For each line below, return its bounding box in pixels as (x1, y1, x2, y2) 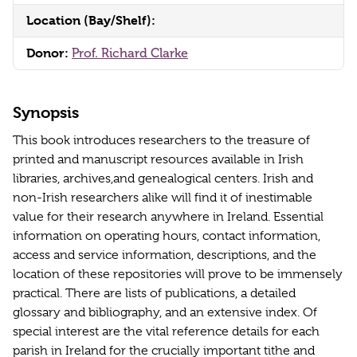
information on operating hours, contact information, (13, 229, 320, 244)
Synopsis (13, 104, 79, 123)
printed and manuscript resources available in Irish (13, 152, 304, 167)
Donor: (26, 45, 72, 61)
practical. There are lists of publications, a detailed (13, 286, 296, 301)
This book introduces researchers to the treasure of (13, 133, 310, 148)
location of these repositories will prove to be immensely (13, 267, 343, 282)
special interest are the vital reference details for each (13, 324, 320, 339)
